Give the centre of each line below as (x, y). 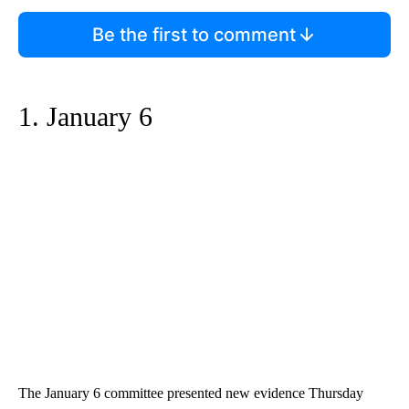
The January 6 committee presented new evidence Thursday (191, 393)
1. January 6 (85, 117)
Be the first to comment (194, 35)
